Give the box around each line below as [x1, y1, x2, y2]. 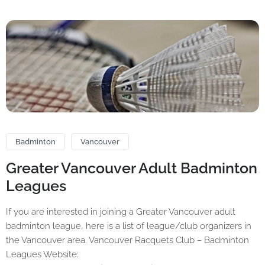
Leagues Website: [6, 249, 79, 260]
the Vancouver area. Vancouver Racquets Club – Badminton [6, 235, 249, 246]
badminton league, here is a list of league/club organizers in [6, 221, 251, 232]
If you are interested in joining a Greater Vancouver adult [6, 206, 235, 218]
